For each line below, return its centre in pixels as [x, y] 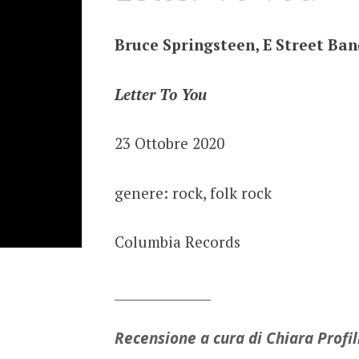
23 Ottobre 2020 [169, 143]
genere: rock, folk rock [193, 192]
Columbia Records [177, 242]
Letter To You [160, 94]
